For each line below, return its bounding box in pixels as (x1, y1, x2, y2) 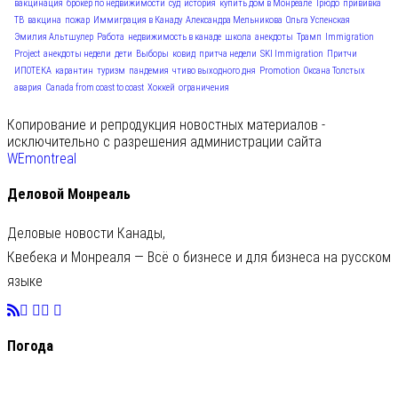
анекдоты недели (44, 47, 111, 60)
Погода (7, 338, 53, 355)
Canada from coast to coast (45, 81, 144, 93)
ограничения (179, 81, 229, 93)
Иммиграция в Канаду (93, 13, 182, 26)
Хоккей (147, 81, 175, 93)
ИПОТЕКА (14, 64, 52, 76)
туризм (97, 64, 125, 76)
